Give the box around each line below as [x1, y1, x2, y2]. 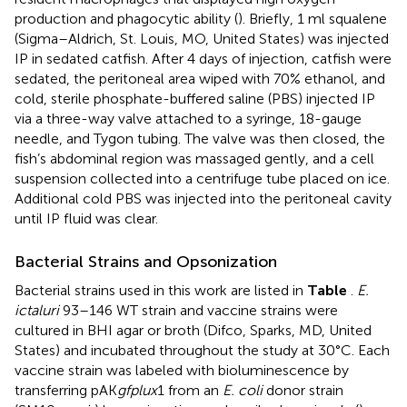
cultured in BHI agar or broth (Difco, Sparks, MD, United [15, 321, 372, 339]
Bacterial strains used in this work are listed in [15, 281, 307, 299]
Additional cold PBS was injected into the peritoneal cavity [15, 189, 392, 207]
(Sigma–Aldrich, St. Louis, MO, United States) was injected [15, 29, 389, 47]
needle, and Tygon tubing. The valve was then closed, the [15, 129, 385, 147]
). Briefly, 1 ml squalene [238, 9, 387, 27]
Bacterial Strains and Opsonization [15, 251, 277, 272]
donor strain [263, 381, 343, 399]
